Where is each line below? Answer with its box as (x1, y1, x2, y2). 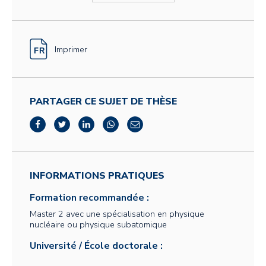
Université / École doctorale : (30, 239, 163, 252)
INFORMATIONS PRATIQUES (30, 169, 164, 182)
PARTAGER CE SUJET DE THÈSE (30, 95, 177, 108)
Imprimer (55, 43, 87, 55)
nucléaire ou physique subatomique (30, 218, 167, 230)
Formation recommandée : (30, 191, 149, 204)
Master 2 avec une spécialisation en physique (30, 208, 204, 220)
